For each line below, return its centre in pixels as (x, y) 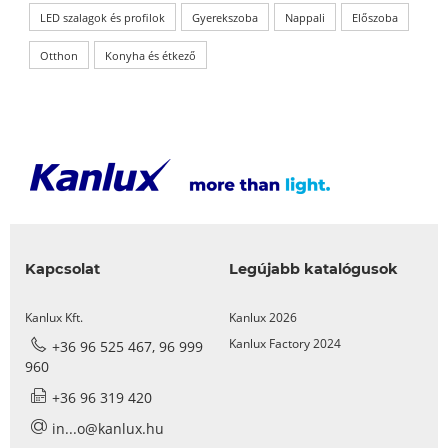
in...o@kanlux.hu (108, 429)
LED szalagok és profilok (102, 17)
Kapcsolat (62, 269)
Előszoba (375, 17)
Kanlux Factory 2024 (285, 344)
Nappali (305, 17)
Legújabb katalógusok (313, 269)
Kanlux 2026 (263, 318)
